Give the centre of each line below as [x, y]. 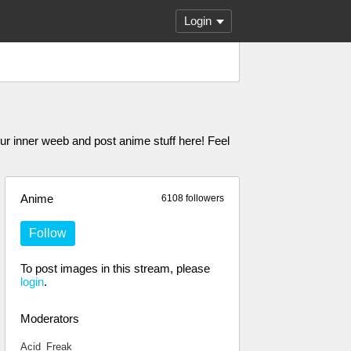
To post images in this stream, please [115, 268]
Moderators [50, 318]
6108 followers [193, 198]
